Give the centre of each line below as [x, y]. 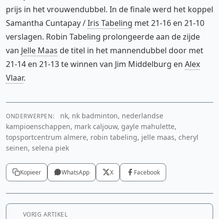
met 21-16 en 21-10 [168, 23]
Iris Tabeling [110, 23]
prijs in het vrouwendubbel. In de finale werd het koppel [109, 9]
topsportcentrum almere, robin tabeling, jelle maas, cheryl [102, 137]
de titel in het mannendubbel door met [131, 50]
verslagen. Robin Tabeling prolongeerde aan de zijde [103, 36]
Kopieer [31, 172]
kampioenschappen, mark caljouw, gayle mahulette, [91, 126]
